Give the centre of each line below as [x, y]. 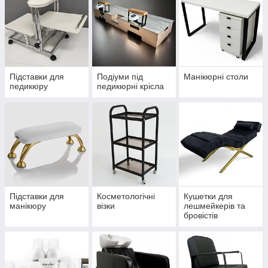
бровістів [201, 216]
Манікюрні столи [216, 77]
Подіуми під [120, 77]
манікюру [28, 206]
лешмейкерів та [215, 206]
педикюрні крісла [130, 86]
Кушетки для [208, 197]
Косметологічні [126, 197]
